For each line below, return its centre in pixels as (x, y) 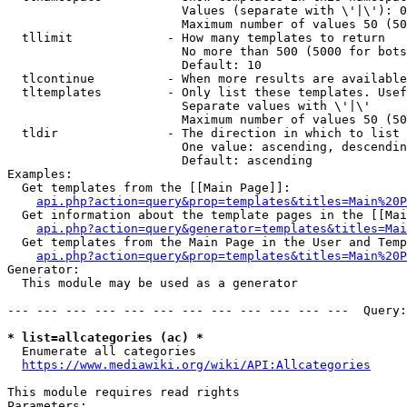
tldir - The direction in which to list (203, 133)
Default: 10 (134, 65)
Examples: (40, 174)
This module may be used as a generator (153, 283)
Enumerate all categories (102, 351)
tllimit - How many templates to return (196, 38)
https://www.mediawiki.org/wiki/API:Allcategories (196, 365)
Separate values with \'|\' (189, 106)
